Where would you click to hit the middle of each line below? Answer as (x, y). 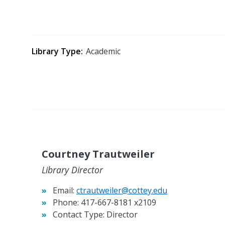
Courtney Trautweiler (98, 154)
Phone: (66, 203)
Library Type (57, 51)
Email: (64, 191)
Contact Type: (79, 215)
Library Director (73, 170)
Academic (103, 51)
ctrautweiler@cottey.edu (122, 191)
